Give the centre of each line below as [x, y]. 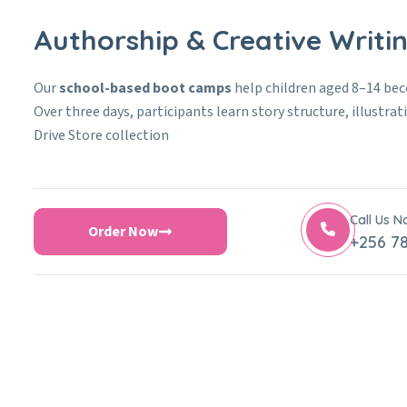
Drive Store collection [101, 136]
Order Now [123, 232]
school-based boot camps [145, 89]
